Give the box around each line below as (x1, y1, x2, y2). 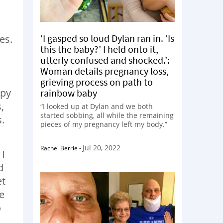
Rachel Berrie (40, 144, 78, 152)
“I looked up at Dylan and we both (40, 102, 153, 111)
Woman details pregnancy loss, (40, 65, 169, 77)
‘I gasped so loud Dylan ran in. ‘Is (40, 32, 174, 44)
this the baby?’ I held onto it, (40, 43, 158, 55)
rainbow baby (40, 87, 97, 99)
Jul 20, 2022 (83, 143, 120, 152)
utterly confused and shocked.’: (40, 54, 170, 66)
